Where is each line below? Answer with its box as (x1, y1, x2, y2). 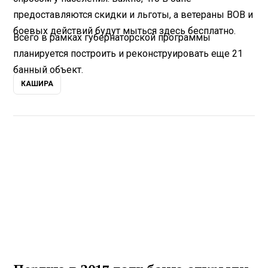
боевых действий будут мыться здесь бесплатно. (13, 25, 236, 36)
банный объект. (13, 63, 84, 75)
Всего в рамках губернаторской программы (13, 31, 211, 43)
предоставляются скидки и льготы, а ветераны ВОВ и (13, 8, 254, 20)
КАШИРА (21, 79, 54, 88)
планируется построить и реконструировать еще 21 (13, 47, 243, 59)
